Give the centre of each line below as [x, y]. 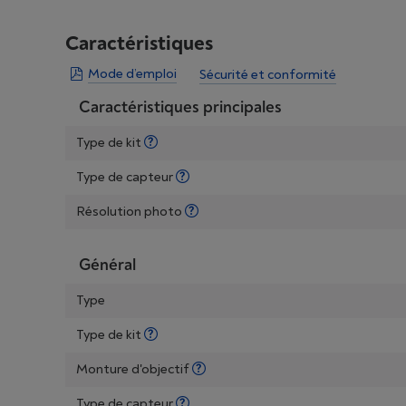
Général [107, 265]
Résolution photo [130, 212]
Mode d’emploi [132, 74]
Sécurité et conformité [268, 75]
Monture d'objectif [134, 369]
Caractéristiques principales [180, 107]
